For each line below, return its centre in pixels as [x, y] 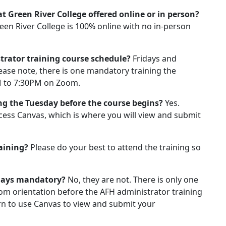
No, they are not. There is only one [133, 180]
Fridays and [155, 59]
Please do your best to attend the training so [116, 147]
